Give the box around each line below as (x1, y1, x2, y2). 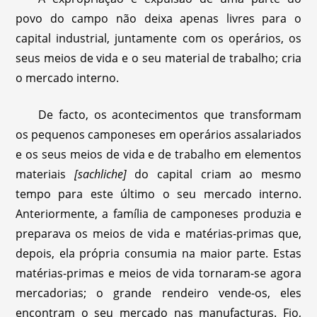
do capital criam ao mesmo (134, 166, 301, 183)
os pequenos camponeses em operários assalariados (16, 127, 301, 143)
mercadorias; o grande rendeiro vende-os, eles (16, 285, 301, 301)
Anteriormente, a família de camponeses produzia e (16, 206, 301, 222)
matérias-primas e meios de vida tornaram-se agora (16, 265, 301, 282)
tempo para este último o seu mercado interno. (16, 186, 301, 202)
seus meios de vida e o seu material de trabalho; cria (16, 50, 301, 67)
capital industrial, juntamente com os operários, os (16, 30, 301, 47)
